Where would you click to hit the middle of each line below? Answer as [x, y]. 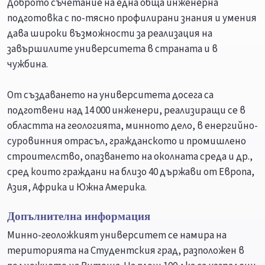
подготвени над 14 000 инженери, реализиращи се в [126, 111]
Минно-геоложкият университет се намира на [117, 236]
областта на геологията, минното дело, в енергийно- [132, 126]
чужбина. [28, 65]
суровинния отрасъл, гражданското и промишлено [127, 142]
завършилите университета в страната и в [112, 49]
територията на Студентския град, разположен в [126, 251]
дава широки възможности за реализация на [110, 34]
